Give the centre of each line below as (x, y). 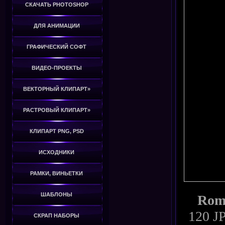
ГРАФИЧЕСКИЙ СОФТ (57, 47)
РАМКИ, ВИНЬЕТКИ (57, 174)
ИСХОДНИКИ (57, 152)
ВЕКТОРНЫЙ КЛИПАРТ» (57, 89)
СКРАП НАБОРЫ (57, 216)
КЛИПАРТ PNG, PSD (57, 131)
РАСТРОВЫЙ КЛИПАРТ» (57, 110)
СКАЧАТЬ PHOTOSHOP (57, 5)
